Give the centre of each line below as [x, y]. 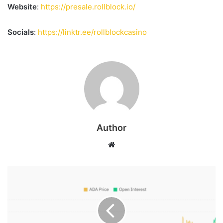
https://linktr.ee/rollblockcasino [92, 32]
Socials [21, 32]
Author [111, 127]
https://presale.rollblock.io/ [88, 6]
